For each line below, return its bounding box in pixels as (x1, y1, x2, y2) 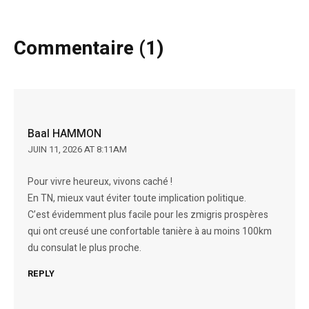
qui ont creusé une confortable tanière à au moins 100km (28, 224, 272, 239)
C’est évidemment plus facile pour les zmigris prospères (28, 208, 269, 223)
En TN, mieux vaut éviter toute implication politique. (28, 191, 247, 206)
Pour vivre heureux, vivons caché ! (28, 175, 173, 190)
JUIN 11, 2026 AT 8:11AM (28, 143, 128, 157)
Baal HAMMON (28, 126, 102, 143)
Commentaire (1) (14, 34, 164, 63)
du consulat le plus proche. (28, 241, 142, 256)
